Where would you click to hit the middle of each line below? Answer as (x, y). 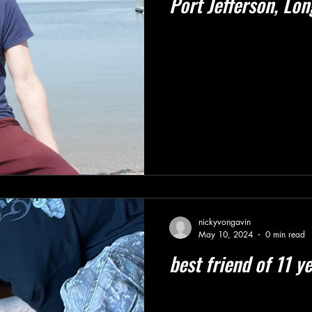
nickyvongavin (225, 222)
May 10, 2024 (226, 234)
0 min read (285, 234)
